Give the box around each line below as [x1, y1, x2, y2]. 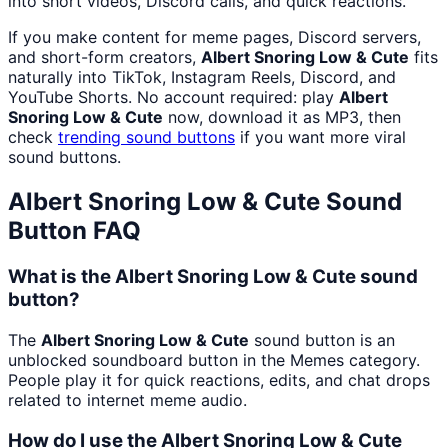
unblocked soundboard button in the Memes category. [8, 349, 420, 370]
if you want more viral [235, 127, 406, 148]
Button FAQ [8, 216, 141, 246]
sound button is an [249, 329, 395, 350]
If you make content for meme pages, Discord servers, [8, 27, 421, 48]
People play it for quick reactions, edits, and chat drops [8, 369, 430, 390]
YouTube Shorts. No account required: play [8, 87, 339, 108]
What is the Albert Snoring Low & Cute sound [8, 265, 418, 289]
